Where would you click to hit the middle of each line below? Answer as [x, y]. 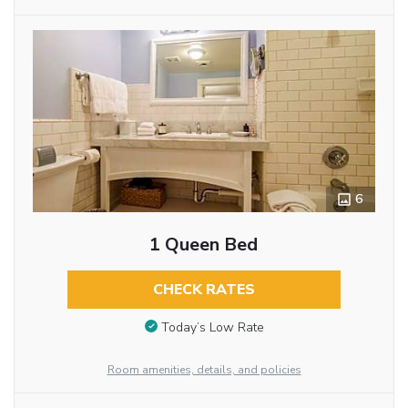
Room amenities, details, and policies [204, 370]
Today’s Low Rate [212, 327]
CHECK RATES [204, 290]
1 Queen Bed [204, 245]
